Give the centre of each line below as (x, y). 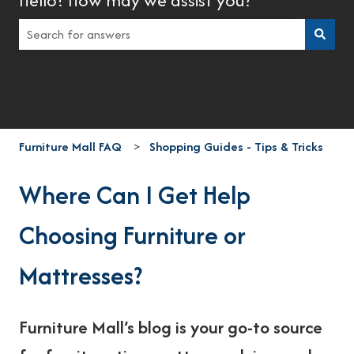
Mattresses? (81, 275)
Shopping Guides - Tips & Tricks (237, 146)
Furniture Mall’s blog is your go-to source (171, 328)
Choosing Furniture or (132, 235)
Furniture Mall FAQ (70, 146)
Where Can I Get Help (135, 194)
